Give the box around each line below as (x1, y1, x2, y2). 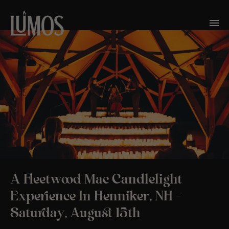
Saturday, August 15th (10, 206, 141, 221)
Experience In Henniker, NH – (10, 189, 181, 204)
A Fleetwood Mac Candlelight (10, 172, 182, 187)
